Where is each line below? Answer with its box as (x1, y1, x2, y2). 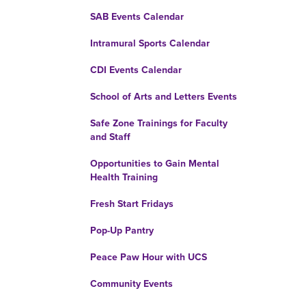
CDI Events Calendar (90, 64, 182, 76)
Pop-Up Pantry (90, 225, 154, 236)
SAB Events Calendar (90, 11, 184, 23)
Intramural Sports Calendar (90, 38, 210, 49)
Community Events (90, 278, 173, 290)
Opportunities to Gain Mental (90, 158, 219, 169)
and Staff (90, 131, 130, 143)
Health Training (90, 171, 158, 183)
